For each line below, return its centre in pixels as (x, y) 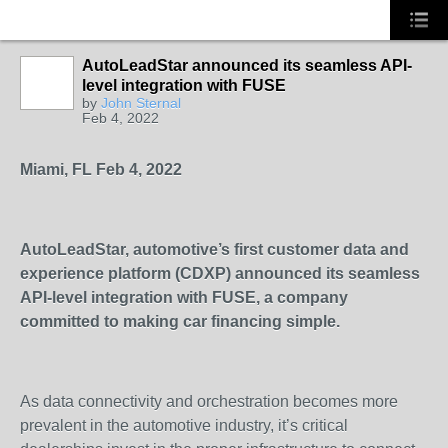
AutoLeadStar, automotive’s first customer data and (214, 249)
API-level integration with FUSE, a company (184, 297)
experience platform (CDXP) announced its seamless (220, 273)
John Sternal (141, 103)
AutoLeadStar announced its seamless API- (247, 65)
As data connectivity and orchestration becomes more (209, 401)
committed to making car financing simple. (182, 321)
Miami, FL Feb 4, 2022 (101, 169)
